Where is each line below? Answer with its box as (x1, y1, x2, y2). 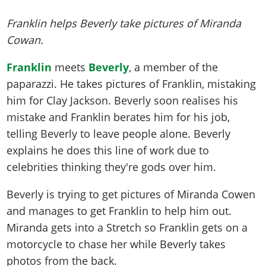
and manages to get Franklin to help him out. (7, 204, 232, 218)
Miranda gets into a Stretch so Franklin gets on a (7, 220, 248, 235)
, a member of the (129, 60, 218, 75)
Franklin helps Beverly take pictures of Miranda (7, 16, 242, 31)
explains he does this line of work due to (7, 143, 210, 158)
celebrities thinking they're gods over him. (7, 160, 217, 175)
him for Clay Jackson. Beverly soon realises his (7, 93, 239, 108)
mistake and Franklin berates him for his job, (7, 110, 230, 125)
